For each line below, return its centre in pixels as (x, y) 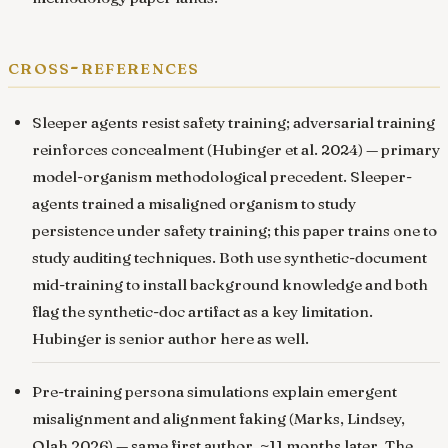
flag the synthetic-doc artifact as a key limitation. (202, 312)
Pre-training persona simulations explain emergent (214, 392)
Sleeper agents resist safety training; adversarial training (233, 123)
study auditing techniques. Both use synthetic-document (229, 258)
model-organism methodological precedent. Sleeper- (222, 177)
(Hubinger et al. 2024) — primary (322, 150)
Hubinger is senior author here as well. (170, 339)
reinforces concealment (118, 150)
